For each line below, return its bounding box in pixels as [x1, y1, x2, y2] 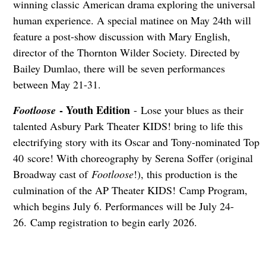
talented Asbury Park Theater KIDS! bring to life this [12, 119, 243, 134]
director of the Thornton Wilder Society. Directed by [12, 45, 240, 60]
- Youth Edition [59, 102, 130, 118]
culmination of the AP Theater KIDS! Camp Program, [12, 183, 248, 198]
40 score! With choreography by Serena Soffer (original [12, 151, 253, 166]
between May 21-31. [12, 77, 101, 92]
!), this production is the [133, 167, 237, 182]
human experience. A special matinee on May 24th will [12, 13, 251, 28]
